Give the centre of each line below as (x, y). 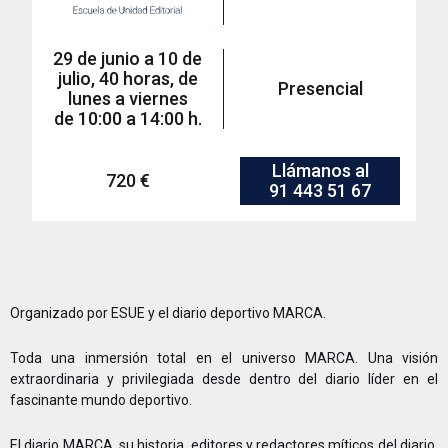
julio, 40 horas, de (127, 79)
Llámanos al (320, 171)
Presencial (320, 89)
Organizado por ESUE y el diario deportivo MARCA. (168, 312)
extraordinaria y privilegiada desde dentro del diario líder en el (224, 378)
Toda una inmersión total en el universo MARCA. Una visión (224, 357)
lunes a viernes (127, 99)
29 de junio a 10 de (127, 59)
